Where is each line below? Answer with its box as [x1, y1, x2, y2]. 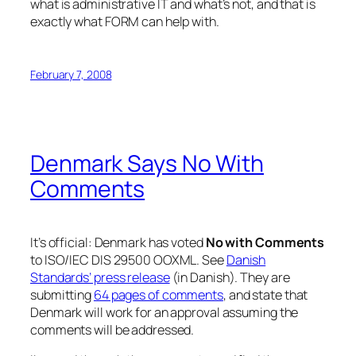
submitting [30, 285, 94, 304]
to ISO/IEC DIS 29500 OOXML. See [30, 250, 226, 269]
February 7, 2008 [30, 67, 112, 83]
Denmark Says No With [30, 147, 264, 179]
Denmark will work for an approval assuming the [30, 303, 299, 321]
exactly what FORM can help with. [30, 12, 219, 30]
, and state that [222, 285, 308, 304]
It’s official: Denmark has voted [30, 233, 206, 251]
